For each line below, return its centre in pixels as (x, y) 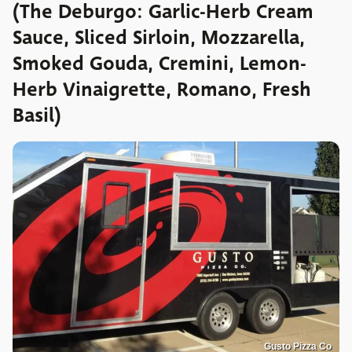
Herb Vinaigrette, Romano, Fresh (162, 89)
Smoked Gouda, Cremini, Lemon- (159, 63)
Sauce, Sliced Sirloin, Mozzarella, (159, 37)
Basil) (37, 115)
